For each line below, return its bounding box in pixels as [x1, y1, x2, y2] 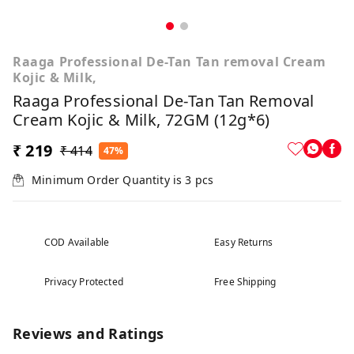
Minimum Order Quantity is [32, 172, 186, 188]
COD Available [44, 235, 110, 250]
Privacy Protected [44, 275, 123, 289]
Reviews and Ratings [13, 324, 164, 344]
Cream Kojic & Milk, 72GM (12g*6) [13, 109, 270, 131]
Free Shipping [214, 275, 277, 289]
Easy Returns [214, 235, 273, 250]
